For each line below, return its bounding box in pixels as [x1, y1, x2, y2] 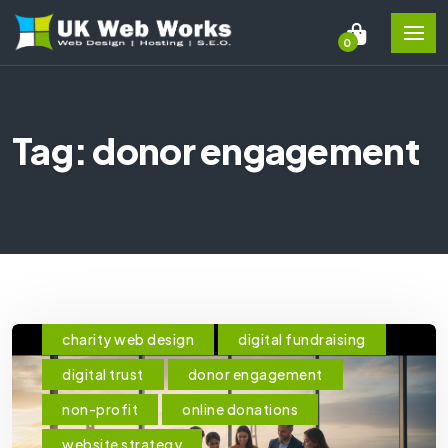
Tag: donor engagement [12, 128, 419, 173]
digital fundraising [238, 330, 366, 348]
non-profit [62, 400, 138, 418]
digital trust [62, 365, 144, 383]
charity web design [62, 330, 194, 348]
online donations [182, 400, 298, 418]
